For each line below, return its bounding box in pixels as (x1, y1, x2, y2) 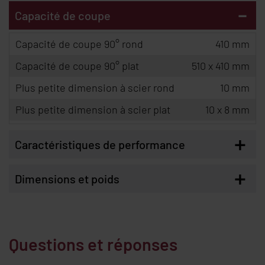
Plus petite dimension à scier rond (15, 81, 174, 95)
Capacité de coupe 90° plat (15, 59, 139, 73)
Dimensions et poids (15, 172, 119, 186)
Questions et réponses (9, 234, 177, 255)
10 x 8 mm (205, 103, 250, 117)
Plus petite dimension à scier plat (15, 103, 170, 117)
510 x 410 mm (192, 59, 250, 73)
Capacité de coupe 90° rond (15, 37, 143, 51)
